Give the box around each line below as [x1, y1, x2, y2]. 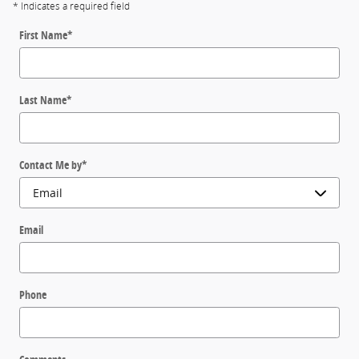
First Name [19, 27, 67, 43]
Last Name [19, 92, 67, 108]
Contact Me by [19, 157, 82, 173]
